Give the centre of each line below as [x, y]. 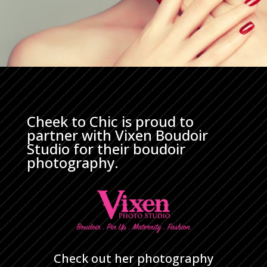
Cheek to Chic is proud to [110, 121]
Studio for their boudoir [106, 148]
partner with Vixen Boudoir [117, 135]
